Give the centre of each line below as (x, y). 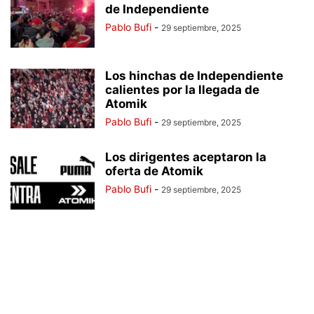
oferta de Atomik (154, 171)
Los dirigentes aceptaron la (186, 157)
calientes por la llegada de (182, 90)
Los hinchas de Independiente (194, 76)
